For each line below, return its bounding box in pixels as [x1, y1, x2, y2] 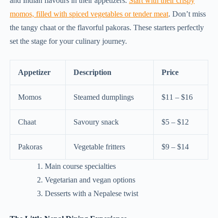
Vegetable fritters [73, 143, 125, 151]
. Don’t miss [168, 10, 206, 18]
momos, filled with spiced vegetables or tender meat [10, 10, 168, 18]
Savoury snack [73, 118, 119, 127]
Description [73, 68, 111, 77]
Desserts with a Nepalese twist [45, 189, 138, 198]
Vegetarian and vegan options [45, 176, 135, 184]
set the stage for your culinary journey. [10, 37, 127, 46]
